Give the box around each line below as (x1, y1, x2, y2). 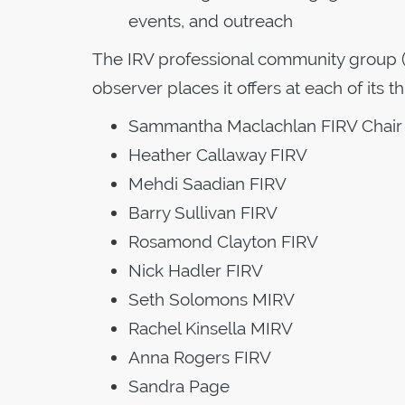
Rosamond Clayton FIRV (128, 231, 318, 251)
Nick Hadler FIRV (128, 259, 263, 280)
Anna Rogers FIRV (128, 346, 271, 367)
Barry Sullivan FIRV (128, 202, 278, 222)
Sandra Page (128, 375, 230, 396)
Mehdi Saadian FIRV (128, 173, 287, 193)
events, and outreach (128, 10, 293, 31)
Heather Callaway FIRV (128, 144, 307, 165)
